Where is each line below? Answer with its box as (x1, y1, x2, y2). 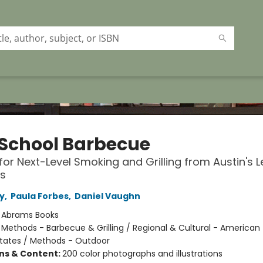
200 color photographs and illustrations (62, 248, 222, 259)
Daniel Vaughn (74, 190, 140, 202)
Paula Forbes (10, 190, 69, 202)
